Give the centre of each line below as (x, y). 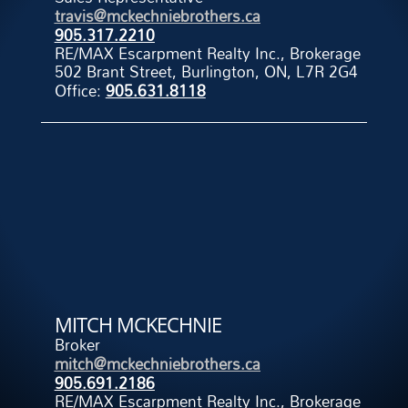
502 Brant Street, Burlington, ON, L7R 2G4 (206, 72)
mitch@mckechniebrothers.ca (157, 364)
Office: (80, 91)
